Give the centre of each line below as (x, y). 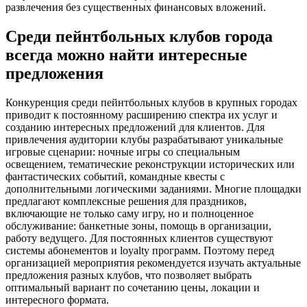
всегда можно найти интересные (126, 54)
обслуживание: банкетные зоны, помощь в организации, (138, 225)
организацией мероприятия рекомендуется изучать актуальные (153, 262)
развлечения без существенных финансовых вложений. (136, 8)
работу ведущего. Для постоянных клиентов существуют (139, 238)
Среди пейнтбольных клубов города (139, 36)
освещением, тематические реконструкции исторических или (150, 164)
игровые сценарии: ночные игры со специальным (123, 151)
